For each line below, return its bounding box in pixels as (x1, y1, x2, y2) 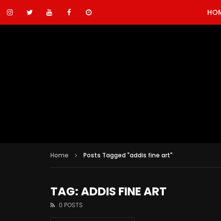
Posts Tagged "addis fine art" (83, 150, 173, 159)
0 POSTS (59, 200, 83, 209)
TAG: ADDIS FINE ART (50, 183, 167, 199)
